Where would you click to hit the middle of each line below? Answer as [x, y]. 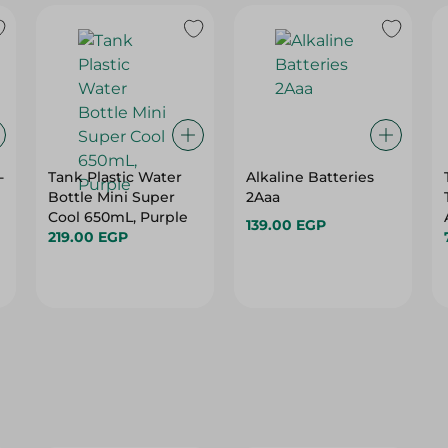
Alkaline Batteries [309, 177]
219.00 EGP [88, 237]
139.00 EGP [285, 225]
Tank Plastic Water [115, 177]
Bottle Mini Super [112, 197]
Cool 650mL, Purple [118, 217]
